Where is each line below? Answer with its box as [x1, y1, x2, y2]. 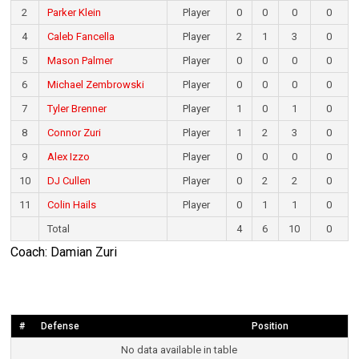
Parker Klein [46, 6, 101, 19]
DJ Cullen [46, 175, 91, 188]
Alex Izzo [46, 151, 90, 163]
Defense [40, 321, 79, 333]
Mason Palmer [46, 54, 113, 67]
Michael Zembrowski [46, 79, 144, 91]
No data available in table [121, 344, 238, 357]
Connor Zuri [46, 127, 101, 139]
